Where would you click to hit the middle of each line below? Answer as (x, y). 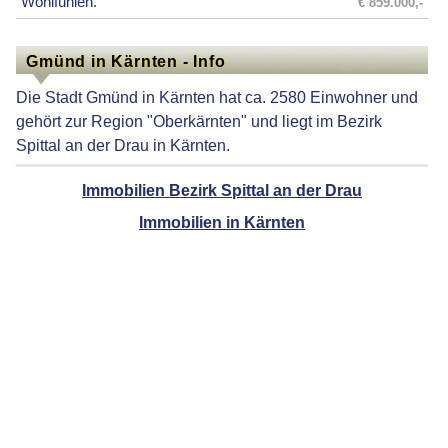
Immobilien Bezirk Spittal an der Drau (222, 189)
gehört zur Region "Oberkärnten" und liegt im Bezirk (199, 120)
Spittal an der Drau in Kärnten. (123, 144)
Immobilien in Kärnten (222, 221)
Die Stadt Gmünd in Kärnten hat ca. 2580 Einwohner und (217, 96)
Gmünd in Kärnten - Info (126, 60)
